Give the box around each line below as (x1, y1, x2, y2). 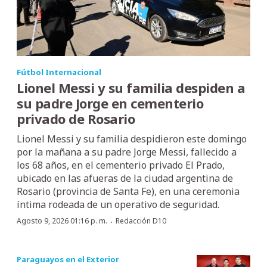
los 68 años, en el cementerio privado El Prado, (17, 158, 225, 172)
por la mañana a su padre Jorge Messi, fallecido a (17, 145, 237, 159)
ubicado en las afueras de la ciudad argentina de (17, 171, 233, 185)
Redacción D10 (116, 215, 166, 226)
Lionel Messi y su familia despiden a (17, 78, 245, 97)
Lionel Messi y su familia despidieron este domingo (17, 132, 247, 145)
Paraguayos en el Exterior (17, 253, 119, 265)
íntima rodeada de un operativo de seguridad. (17, 197, 219, 211)
